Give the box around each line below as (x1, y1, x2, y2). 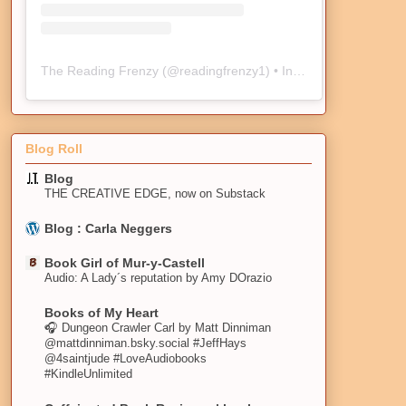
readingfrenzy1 (179, 63, 266, 78)
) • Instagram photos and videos (266, 63, 293, 78)
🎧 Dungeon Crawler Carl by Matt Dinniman (44, 321, 271, 335)
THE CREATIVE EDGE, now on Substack (44, 187, 266, 201)
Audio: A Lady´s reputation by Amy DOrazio (44, 271, 272, 285)
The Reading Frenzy (41, 63, 159, 78)
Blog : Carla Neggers (44, 221, 172, 237)
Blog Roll (25, 141, 82, 157)
